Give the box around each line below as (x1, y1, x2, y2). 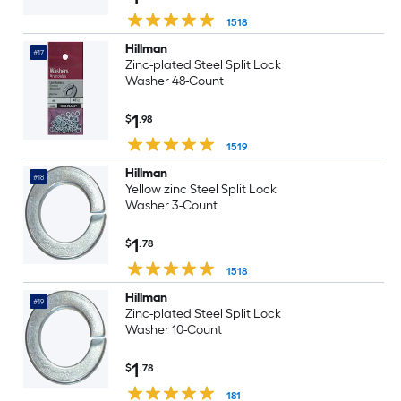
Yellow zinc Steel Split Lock (124, 182, 277, 197)
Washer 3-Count (124, 198, 218, 213)
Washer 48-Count (124, 73, 224, 89)
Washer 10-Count (124, 322, 222, 337)
